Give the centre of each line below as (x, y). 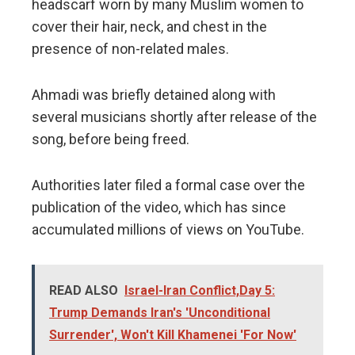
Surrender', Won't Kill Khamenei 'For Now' (173, 334)
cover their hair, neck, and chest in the (149, 26)
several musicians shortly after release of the (174, 116)
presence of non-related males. (130, 48)
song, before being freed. (111, 139)
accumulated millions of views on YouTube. (168, 229)
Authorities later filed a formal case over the (168, 185)
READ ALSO (84, 290)
